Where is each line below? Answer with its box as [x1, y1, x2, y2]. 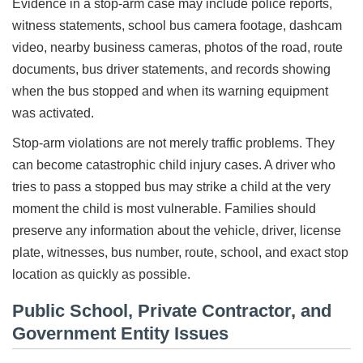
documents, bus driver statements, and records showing [12, 62, 331, 77]
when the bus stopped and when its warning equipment [12, 84, 328, 99]
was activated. [12, 106, 94, 121]
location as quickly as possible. [12, 267, 190, 282]
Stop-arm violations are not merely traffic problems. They [12, 136, 335, 151]
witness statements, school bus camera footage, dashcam [12, 19, 342, 33]
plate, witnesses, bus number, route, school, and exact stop [12, 246, 348, 260]
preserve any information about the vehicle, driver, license [12, 224, 341, 238]
